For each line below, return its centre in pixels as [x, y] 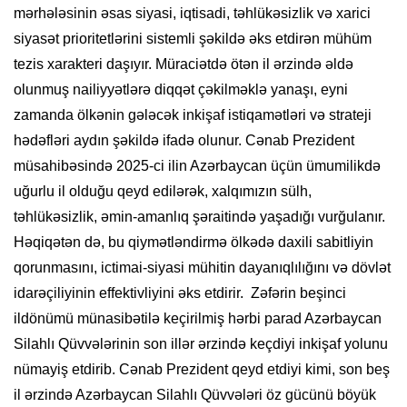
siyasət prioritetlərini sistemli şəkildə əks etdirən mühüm [193, 39]
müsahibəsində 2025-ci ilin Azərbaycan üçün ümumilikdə [197, 166]
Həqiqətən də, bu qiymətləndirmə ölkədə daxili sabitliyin [194, 243]
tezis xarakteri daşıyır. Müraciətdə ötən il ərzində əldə [184, 65]
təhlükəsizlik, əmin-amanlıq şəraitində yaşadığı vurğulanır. [199, 217]
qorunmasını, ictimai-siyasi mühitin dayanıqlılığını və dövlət [202, 268]
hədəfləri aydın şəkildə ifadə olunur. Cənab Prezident [184, 141]
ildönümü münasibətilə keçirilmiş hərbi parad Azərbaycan [198, 319]
